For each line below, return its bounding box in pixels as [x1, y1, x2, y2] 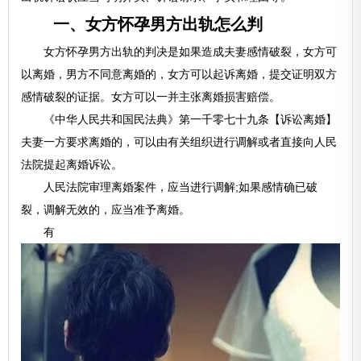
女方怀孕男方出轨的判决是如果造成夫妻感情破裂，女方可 [21, 45, 338, 58]
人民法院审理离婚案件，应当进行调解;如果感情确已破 [21, 180, 318, 193]
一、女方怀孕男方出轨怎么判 [21, 15, 263, 33]
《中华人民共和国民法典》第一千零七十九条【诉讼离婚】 [21, 113, 338, 126]
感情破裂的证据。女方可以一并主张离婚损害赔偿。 [21, 90, 281, 103]
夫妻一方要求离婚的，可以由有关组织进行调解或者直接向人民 [21, 135, 338, 148]
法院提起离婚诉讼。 [21, 158, 123, 171]
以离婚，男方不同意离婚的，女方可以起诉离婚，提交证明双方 [21, 68, 338, 81]
